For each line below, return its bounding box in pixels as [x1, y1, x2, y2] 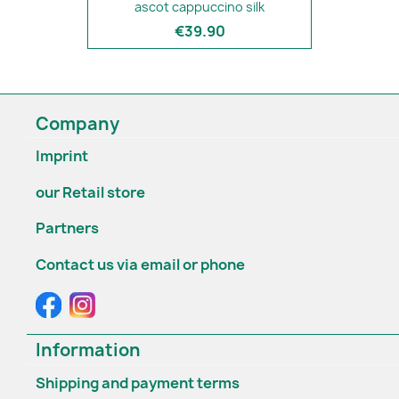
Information [36, 338, 141, 362]
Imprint [36, 146, 88, 167]
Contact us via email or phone [36, 255, 245, 275]
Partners [36, 218, 99, 239]
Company [36, 111, 119, 135]
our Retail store [36, 182, 145, 202]
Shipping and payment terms [36, 373, 240, 394]
